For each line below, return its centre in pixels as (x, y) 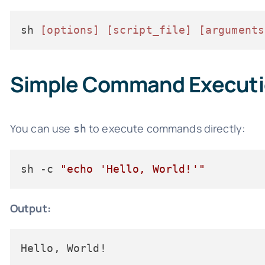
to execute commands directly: (166, 128)
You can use (41, 128)
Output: (30, 208)
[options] (70, 30)
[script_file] (149, 30)
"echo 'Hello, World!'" (132, 169)
